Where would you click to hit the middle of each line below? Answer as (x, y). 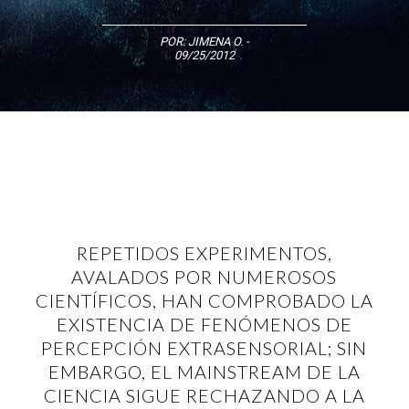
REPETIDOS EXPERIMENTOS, (204, 253)
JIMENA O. (215, 41)
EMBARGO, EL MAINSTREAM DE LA (204, 372)
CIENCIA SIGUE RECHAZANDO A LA (204, 395)
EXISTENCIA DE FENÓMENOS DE (204, 324)
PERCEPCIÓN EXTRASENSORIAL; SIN (204, 348)
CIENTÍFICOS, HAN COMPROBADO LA (204, 300)
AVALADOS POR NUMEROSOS (204, 277)
